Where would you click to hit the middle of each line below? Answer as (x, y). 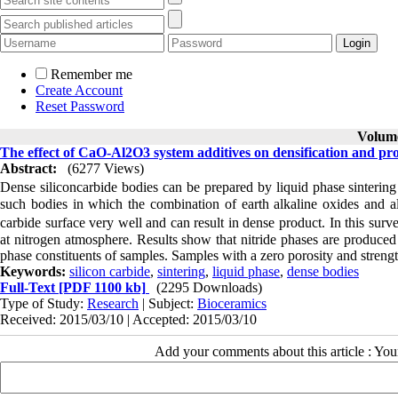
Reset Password (80, 106)
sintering (181, 271)
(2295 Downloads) (209, 287)
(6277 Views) (106, 168)
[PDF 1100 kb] (100, 287)
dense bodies (323, 271)
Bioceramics (232, 303)
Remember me (92, 74)
